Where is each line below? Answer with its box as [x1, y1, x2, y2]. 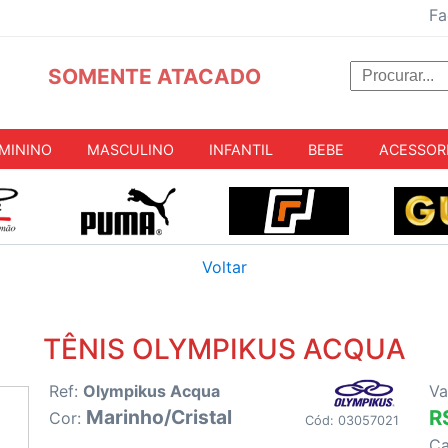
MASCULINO [87, 140, 174, 158]
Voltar [201, 257, 247, 278]
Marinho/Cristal [86, 405, 232, 430]
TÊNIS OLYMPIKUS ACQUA [42, 332, 406, 367]
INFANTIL [209, 140, 273, 158]
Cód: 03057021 [304, 413, 399, 429]
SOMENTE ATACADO [47, 64, 261, 89]
